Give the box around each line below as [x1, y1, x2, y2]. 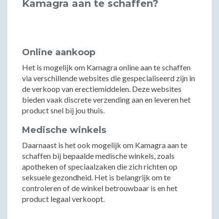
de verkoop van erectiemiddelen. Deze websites [22, 84, 181, 93]
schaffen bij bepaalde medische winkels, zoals [22, 151, 175, 160]
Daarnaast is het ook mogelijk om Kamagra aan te [22, 140, 187, 150]
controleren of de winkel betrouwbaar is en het [22, 183, 177, 193]
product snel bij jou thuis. [22, 106, 105, 115]
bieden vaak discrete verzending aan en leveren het [22, 95, 191, 104]
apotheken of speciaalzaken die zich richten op [22, 162, 177, 171]
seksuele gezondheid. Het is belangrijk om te [22, 173, 171, 182]
